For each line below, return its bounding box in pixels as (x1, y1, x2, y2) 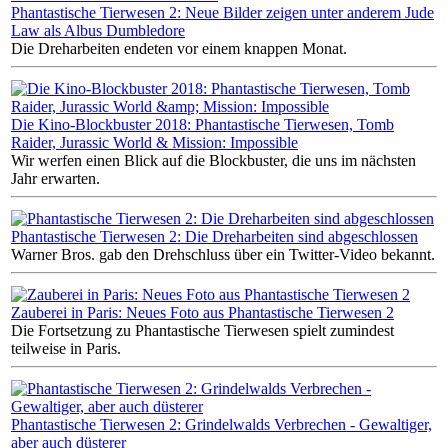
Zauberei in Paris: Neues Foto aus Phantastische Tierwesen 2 (11, 303, 394, 321)
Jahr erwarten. (11, 169, 100, 187)
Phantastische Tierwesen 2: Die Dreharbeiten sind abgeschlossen (11, 227, 418, 245)
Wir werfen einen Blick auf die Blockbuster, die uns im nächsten (11, 151, 416, 169)
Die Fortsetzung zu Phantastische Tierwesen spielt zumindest (11, 321, 394, 339)
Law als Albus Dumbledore (11, 21, 185, 39)
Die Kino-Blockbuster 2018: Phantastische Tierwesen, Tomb (11, 115, 394, 133)
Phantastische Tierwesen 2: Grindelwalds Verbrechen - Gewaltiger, (11, 415, 432, 433)
